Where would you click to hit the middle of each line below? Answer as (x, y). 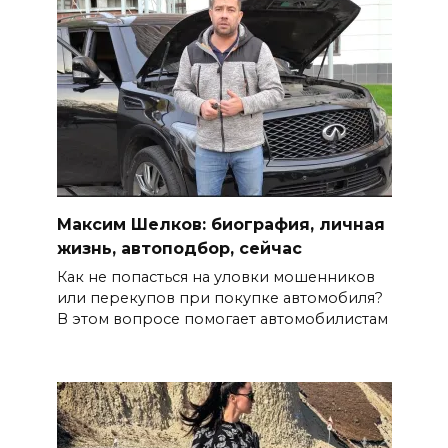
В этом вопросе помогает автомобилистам (222, 319)
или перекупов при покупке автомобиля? (219, 298)
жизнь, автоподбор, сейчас (179, 249)
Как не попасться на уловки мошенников (215, 277)
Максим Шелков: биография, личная (220, 225)
